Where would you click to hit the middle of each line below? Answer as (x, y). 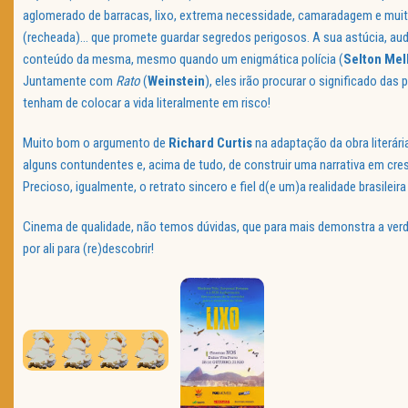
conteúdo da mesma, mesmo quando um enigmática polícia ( (183, 60)
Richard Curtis (210, 143)
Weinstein (176, 82)
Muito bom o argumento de (96, 143)
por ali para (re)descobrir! (88, 249)
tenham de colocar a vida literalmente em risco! (147, 103)
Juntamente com (69, 82)
